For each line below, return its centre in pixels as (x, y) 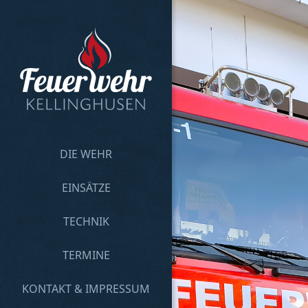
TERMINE (86, 255)
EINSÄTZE (86, 188)
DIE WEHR (86, 154)
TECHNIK (86, 221)
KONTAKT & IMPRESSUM (86, 289)
